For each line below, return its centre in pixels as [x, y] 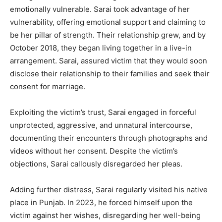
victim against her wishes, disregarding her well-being [105, 216]
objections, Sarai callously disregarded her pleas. [96, 164]
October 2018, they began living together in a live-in [101, 48]
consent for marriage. [48, 87]
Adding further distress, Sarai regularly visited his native [109, 190]
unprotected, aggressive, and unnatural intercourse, [101, 125]
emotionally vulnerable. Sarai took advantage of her [100, 9]
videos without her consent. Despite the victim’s [94, 151]
